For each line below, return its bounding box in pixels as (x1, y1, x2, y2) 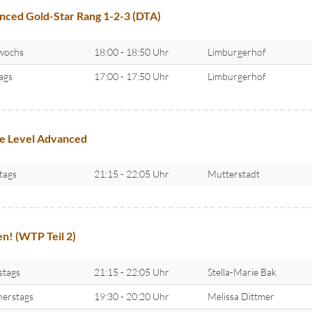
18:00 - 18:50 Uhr (93, 45, 169, 58)
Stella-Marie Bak (207, 265, 276, 278)
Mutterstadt (207, 168, 260, 180)
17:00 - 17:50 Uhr (93, 70, 169, 82)
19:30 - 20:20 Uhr (93, 290, 169, 302)
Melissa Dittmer (207, 290, 274, 302)
